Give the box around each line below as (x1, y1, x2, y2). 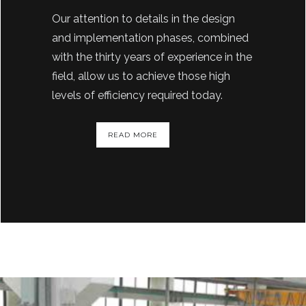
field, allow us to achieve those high (52, 70, 230, 83)
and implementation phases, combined (52, 31, 249, 44)
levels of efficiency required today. (52, 89, 223, 102)
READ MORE (108, 130, 158, 139)
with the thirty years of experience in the (52, 51, 252, 64)
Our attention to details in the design (52, 12, 235, 25)
